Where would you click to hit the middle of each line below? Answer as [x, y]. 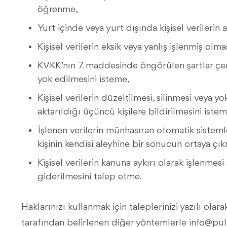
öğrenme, [58, 10]
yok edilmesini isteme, [84, 80]
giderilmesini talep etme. [90, 177]
